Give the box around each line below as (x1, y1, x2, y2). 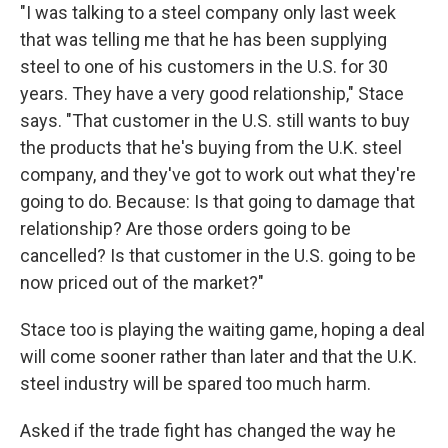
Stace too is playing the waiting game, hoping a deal (20, 319, 425, 340)
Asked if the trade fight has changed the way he (20, 420, 396, 441)
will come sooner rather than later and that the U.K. (20, 346, 417, 367)
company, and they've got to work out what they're (20, 164, 416, 185)
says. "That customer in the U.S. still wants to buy (20, 110, 410, 131)
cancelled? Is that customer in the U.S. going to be (20, 245, 416, 266)
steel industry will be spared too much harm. (20, 373, 371, 394)
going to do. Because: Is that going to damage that (20, 191, 415, 212)
